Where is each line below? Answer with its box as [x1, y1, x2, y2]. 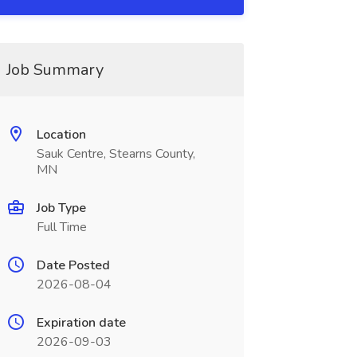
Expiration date [36, 314, 126, 331]
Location [36, 126, 86, 143]
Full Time [36, 218, 87, 236]
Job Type [36, 199, 86, 217]
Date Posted [36, 257, 110, 274]
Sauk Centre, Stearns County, [36, 145, 195, 163]
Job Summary [6, 59, 104, 80]
